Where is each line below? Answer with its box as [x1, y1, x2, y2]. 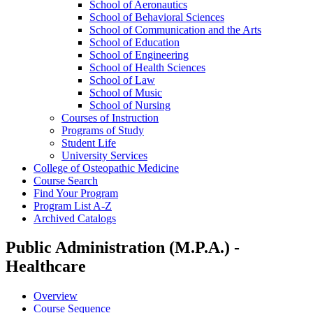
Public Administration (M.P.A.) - [6, 238, 240, 257]
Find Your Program [34, 187, 118, 199]
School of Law [89, 73, 155, 86]
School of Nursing [89, 99, 170, 111]
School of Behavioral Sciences [89, 10, 224, 23]
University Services [61, 149, 147, 161]
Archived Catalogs [34, 212, 116, 224]
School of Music [89, 86, 162, 99]
